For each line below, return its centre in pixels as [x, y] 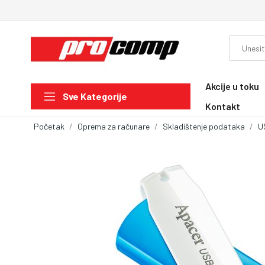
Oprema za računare [114, 126]
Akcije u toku [232, 86]
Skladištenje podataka [204, 126]
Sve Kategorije [95, 96]
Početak [49, 126]
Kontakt [223, 106]
